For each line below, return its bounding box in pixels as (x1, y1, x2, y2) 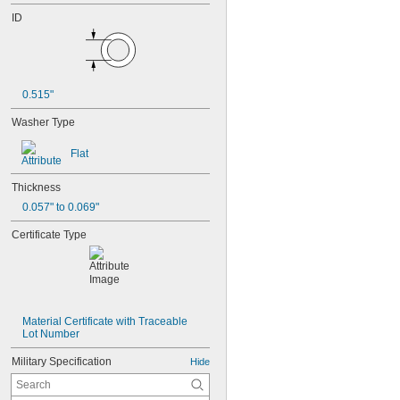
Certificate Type (12, 229, 87, 241)
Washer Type (12, 116, 75, 129)
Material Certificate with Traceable (22, 315, 187, 328)
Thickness (12, 181, 61, 194)
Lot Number (22, 328, 79, 340)
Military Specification (12, 355, 112, 368)
